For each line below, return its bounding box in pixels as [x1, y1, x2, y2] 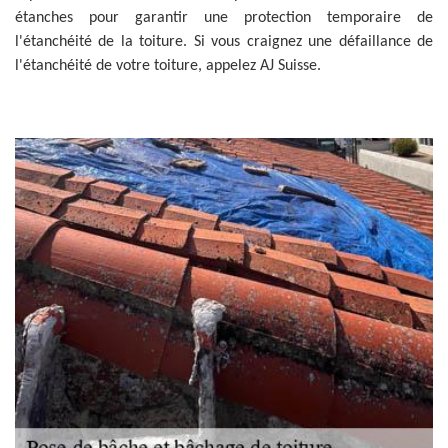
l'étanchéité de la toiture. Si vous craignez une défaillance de [15, 34, 433, 50]
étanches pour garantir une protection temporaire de [15, 10, 433, 26]
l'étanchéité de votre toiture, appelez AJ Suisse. [15, 58, 321, 74]
